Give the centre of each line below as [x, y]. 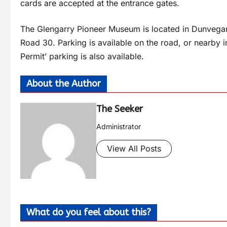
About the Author [64, 83]
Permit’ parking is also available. [82, 56]
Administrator [119, 126]
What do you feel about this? [89, 212]
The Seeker [120, 109]
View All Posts [134, 148]
